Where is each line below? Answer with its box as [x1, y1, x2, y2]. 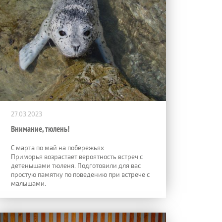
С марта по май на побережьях [11, 143, 104, 152]
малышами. [11, 179, 46, 187]
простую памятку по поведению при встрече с [11, 170, 150, 178]
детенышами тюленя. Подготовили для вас [11, 161, 141, 169]
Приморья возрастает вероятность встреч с [11, 152, 143, 161]
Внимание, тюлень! [11, 123, 69, 134]
